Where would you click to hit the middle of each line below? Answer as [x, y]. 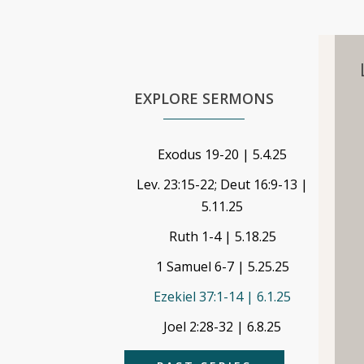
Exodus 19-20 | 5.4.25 [223, 154]
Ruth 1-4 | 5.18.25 [222, 236]
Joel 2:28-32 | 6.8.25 [223, 327]
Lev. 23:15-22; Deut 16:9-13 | [223, 184]
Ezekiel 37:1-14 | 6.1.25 [223, 297]
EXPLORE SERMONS [204, 98]
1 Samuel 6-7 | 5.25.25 [222, 266]
